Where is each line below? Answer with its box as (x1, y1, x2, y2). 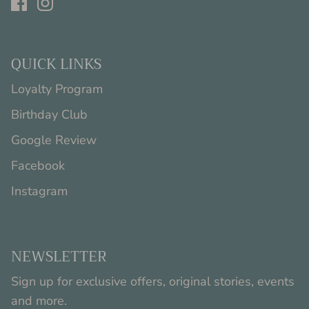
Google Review (11, 132, 97, 149)
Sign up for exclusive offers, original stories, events (11, 273, 295, 290)
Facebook (11, 157, 65, 175)
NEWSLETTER (11, 244, 107, 270)
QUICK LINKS (11, 52, 101, 77)
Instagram (11, 183, 68, 200)
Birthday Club (11, 106, 88, 123)
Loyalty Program (11, 81, 103, 98)
